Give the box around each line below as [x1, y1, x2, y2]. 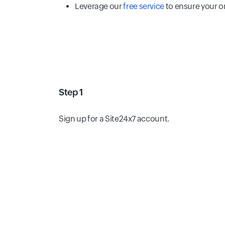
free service [123, 1, 165, 11]
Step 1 [59, 86, 83, 97]
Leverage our [75, 1, 124, 11]
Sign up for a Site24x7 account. [59, 114, 169, 124]
